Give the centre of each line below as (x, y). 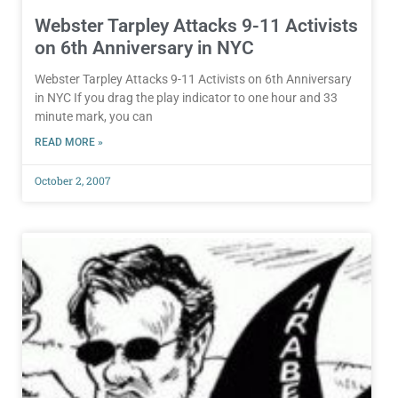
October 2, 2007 (73, 181)
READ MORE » (69, 143)
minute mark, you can (94, 117)
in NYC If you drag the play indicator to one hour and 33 (186, 98)
